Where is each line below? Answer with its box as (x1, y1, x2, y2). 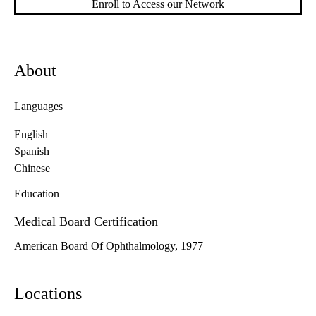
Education (14, 188, 59, 200)
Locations (14, 284, 82, 303)
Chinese (14, 162, 50, 175)
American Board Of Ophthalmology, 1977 (14, 240, 203, 253)
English (14, 128, 48, 141)
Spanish (14, 145, 49, 158)
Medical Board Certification (14, 214, 158, 229)
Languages (14, 100, 63, 113)
